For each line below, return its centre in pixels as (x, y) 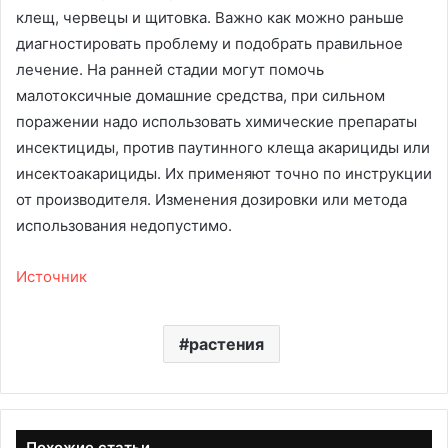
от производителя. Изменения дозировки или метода (211, 200)
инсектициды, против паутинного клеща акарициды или (223, 148)
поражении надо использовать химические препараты (216, 122)
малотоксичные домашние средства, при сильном (200, 96)
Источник (51, 277)
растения (226, 344)
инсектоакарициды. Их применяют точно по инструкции (224, 174)
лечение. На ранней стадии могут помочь (170, 70)
